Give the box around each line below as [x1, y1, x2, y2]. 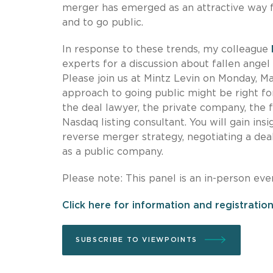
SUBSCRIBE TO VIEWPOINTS [76, 236, 197, 243]
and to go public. [62, 17, 143, 27]
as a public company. [62, 146, 163, 157]
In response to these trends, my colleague [62, 44, 271, 54]
